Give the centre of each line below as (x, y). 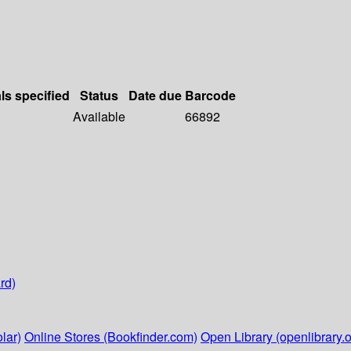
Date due (155, 96)
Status (99, 96)
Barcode (210, 96)
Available (99, 117)
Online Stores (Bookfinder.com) (111, 337)
